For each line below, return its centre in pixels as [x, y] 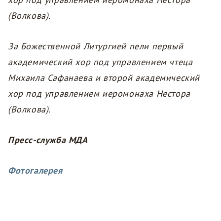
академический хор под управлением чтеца [100, 62]
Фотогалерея [35, 171]
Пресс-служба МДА [48, 140]
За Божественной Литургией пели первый [96, 46]
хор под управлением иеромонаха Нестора [99, 94]
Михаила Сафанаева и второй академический [104, 78]
